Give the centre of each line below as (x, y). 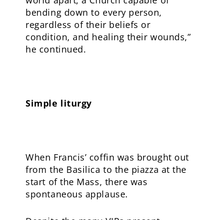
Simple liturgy (59, 103)
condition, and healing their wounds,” (108, 37)
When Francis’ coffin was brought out (107, 157)
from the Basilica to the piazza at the (106, 169)
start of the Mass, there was (87, 181)
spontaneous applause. (77, 194)
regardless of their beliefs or (88, 24)
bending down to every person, (94, 12)
